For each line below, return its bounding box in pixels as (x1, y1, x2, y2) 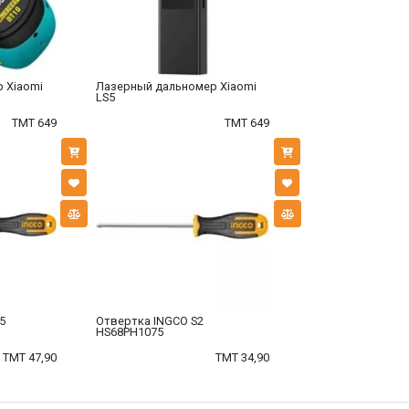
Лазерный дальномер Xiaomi (95, 79, 257, 94)
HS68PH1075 (95, 325, 163, 340)
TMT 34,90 (215, 351, 270, 365)
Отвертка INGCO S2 (95, 314, 204, 329)
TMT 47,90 (2, 351, 57, 365)
